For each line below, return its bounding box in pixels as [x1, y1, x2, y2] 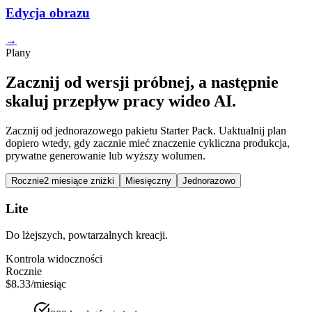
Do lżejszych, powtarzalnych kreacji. [6, 229, 168, 242]
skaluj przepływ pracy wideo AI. [6, 92, 236, 110]
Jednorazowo [182, 175, 235, 186]
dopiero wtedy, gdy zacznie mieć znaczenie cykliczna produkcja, [6, 136, 290, 149]
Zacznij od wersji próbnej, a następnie [6, 73, 279, 91]
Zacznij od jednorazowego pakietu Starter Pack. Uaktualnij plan [6, 124, 286, 136]
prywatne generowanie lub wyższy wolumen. [6, 149, 205, 162]
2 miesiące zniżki [44, 175, 114, 186]
